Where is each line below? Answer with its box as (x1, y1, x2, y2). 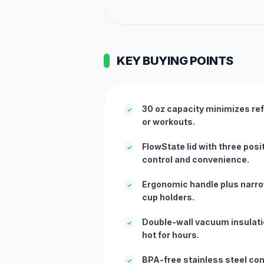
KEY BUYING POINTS (117, 54, 233, 68)
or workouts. (142, 117, 195, 127)
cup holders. (142, 192, 194, 202)
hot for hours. (142, 230, 199, 240)
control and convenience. (142, 154, 249, 164)
